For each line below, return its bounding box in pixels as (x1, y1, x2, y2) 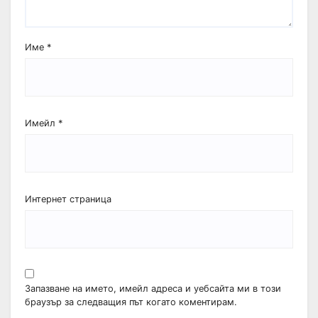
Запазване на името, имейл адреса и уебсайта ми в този (25, 283, 281, 295)
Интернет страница (25, 193, 111, 204)
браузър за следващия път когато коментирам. (25, 297, 237, 308)
